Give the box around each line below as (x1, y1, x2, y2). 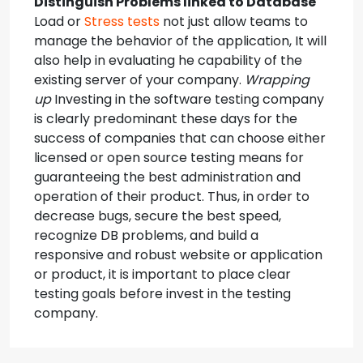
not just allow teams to (160, 12, 308, 31)
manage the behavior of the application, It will (34, 32, 327, 50)
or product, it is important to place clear (34, 265, 291, 284)
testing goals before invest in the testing (34, 284, 291, 303)
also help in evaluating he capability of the (34, 51, 302, 70)
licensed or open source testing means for (34, 148, 304, 167)
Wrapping (245, 70, 310, 89)
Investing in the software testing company (51, 90, 324, 109)
